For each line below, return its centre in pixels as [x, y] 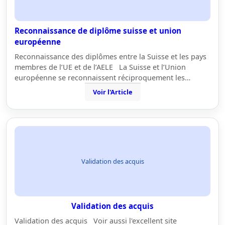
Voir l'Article [113, 92]
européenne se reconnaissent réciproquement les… [102, 78]
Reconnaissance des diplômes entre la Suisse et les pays [110, 57]
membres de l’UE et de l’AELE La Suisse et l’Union [100, 67]
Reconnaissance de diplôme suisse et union [98, 31]
